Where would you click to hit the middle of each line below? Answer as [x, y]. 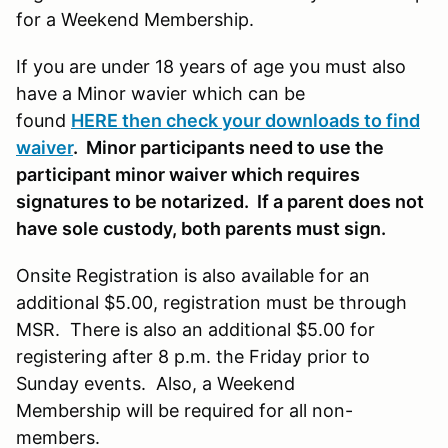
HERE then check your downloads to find [245, 120]
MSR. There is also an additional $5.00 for [195, 329]
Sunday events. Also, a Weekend [155, 383]
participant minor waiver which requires [188, 174]
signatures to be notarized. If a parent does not [220, 201]
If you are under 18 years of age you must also [211, 66]
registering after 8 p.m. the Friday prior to [193, 356]
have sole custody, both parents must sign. [205, 228]
